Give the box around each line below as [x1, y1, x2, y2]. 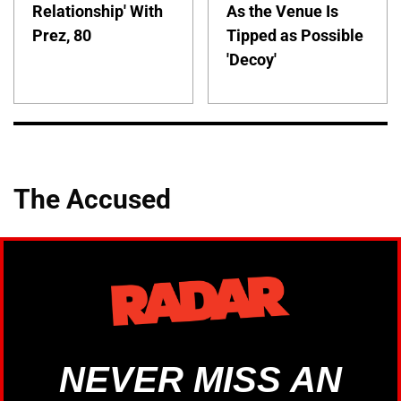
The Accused [13, 183, 171, 215]
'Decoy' [226, 49, 277, 69]
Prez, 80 [32, 25, 91, 45]
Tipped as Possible [226, 25, 364, 45]
